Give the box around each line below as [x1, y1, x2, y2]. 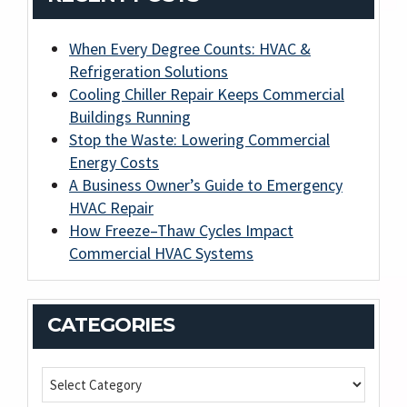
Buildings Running [69, 105, 191, 127]
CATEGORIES [47, 313, 174, 338]
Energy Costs [69, 151, 159, 173]
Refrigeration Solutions [69, 60, 228, 82]
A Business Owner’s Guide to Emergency [69, 174, 342, 195]
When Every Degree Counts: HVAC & [69, 37, 311, 59]
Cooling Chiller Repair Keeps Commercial [69, 83, 344, 104]
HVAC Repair [69, 196, 154, 218]
